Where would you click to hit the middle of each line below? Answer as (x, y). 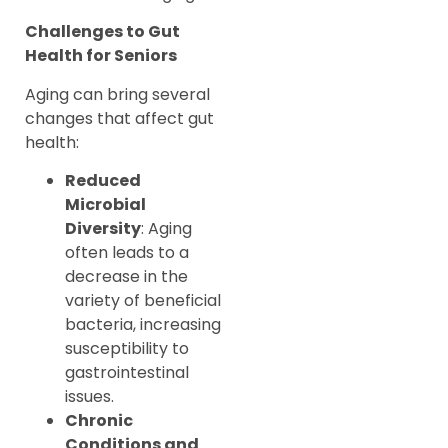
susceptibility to (127, 349)
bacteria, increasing (143, 325)
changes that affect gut (119, 118)
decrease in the (126, 277)
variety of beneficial (143, 301)
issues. (89, 397)
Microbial (105, 205)
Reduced (103, 181)
